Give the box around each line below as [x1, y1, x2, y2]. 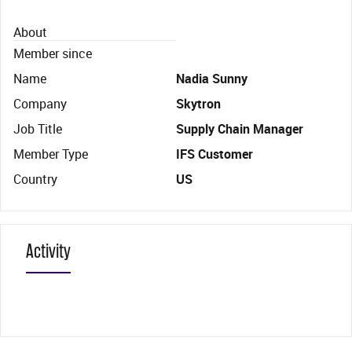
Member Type [13, 145, 88, 163]
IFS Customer [176, 145, 253, 163]
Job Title [13, 120, 62, 137]
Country [13, 170, 57, 188]
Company [13, 95, 67, 112]
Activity [26, 239, 71, 263]
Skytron [176, 95, 221, 112]
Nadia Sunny [176, 70, 247, 87]
